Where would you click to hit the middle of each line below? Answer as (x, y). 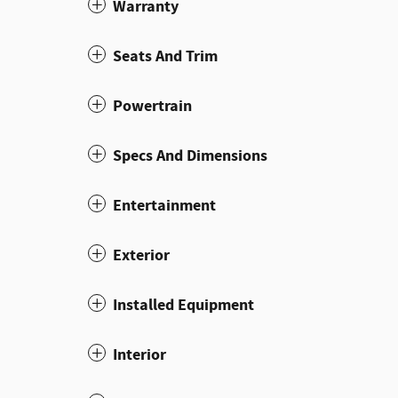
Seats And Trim (165, 56)
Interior (139, 354)
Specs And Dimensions (190, 155)
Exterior (141, 255)
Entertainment (164, 205)
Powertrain (152, 106)
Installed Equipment (183, 305)
